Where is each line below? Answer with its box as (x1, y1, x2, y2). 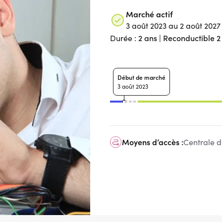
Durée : (110, 33, 138, 43)
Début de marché (117, 73, 166, 81)
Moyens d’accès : (122, 136, 183, 147)
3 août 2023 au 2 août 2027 (126, 20, 221, 31)
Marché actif (126, 8, 173, 19)
